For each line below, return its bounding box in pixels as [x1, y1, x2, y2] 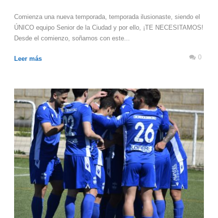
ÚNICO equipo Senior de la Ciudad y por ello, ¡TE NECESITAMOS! [14, 24, 203, 32]
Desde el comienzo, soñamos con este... [14, 35, 130, 42]
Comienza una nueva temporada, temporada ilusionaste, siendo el [14, 13, 200, 21]
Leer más [14, 55, 42, 63]
